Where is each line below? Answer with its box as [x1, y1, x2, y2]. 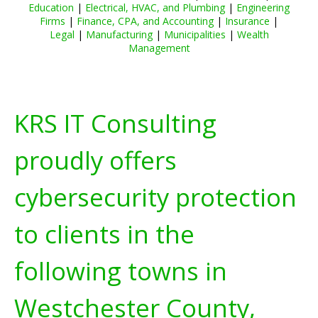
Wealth [236, 28, 269, 41]
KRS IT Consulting [14, 106, 216, 140]
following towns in [14, 254, 227, 287]
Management [128, 41, 190, 55]
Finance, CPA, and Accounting [77, 14, 214, 28]
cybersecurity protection [14, 180, 297, 214]
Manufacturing [85, 28, 153, 41]
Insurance [225, 14, 270, 28]
